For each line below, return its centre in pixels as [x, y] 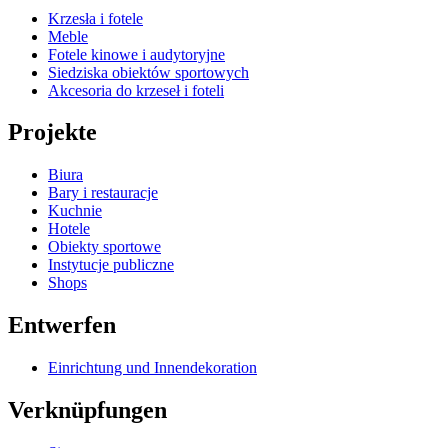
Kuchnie [75, 211]
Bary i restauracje [103, 193]
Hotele [69, 229]
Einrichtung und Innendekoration [152, 368]
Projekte [52, 132]
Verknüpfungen [87, 410]
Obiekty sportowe [104, 247]
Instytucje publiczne [111, 265]
